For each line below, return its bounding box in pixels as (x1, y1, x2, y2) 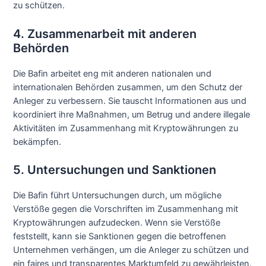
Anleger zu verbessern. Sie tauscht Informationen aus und (13, 95, 247, 106)
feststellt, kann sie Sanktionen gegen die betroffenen (13, 231, 227, 242)
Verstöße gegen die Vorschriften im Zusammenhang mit (13, 204, 239, 214)
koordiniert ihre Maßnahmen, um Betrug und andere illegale (13, 109, 251, 120)
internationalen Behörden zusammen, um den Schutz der (13, 81, 243, 93)
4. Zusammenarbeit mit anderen (13, 26, 197, 41)
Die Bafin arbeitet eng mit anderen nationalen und (13, 68, 212, 79)
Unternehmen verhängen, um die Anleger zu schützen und (13, 245, 249, 255)
